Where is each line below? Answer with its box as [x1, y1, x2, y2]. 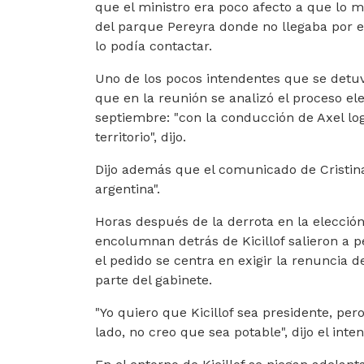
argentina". [95, 181, 160, 197]
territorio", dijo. [95, 129, 186, 145]
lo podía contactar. [95, 38, 212, 54]
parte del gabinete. [95, 272, 212, 288]
